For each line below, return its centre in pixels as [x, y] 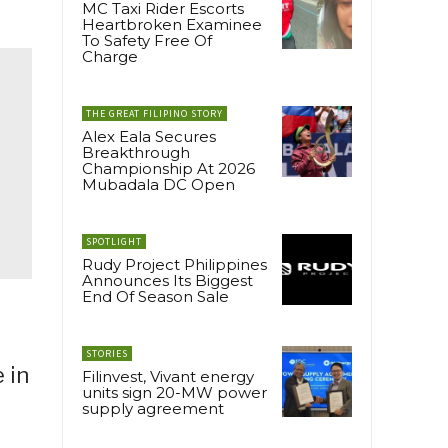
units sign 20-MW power [174, 393]
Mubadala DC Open [158, 185]
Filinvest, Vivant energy [168, 377]
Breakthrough [136, 153]
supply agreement [153, 409]
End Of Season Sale [155, 297]
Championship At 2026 [168, 169]
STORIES [107, 354]
